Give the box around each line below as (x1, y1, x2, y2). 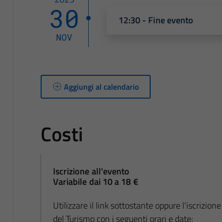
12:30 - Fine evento (118, 13, 194, 27)
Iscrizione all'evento (53, 164, 130, 178)
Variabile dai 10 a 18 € (53, 174, 138, 188)
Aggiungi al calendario (63, 80, 139, 93)
